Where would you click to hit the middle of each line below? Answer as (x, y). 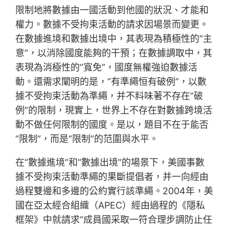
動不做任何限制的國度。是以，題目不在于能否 (112, 125)
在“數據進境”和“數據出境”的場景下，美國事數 (110, 163)
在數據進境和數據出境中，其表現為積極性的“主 (114, 39)
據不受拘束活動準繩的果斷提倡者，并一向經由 (112, 177)
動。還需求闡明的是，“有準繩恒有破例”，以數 (111, 82)
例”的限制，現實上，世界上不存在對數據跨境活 (114, 110)
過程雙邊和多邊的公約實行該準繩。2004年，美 (114, 191)
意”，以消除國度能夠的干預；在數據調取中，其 (114, 53)
